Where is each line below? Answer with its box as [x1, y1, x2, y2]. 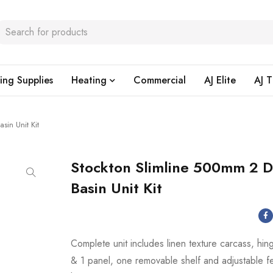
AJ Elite [204, 73, 236, 87]
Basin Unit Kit [71, 177, 163, 199]
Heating [71, 73, 107, 87]
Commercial [133, 73, 186, 87]
